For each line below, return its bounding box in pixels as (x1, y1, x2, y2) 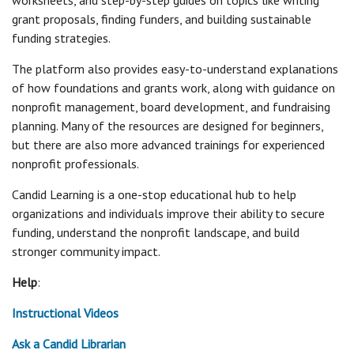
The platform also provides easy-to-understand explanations (12, 61, 338, 77)
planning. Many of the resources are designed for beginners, (12, 118, 323, 134)
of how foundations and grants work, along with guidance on (12, 80, 335, 96)
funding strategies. (12, 30, 111, 46)
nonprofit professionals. (12, 156, 139, 171)
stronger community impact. (12, 243, 160, 259)
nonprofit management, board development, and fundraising (12, 99, 330, 115)
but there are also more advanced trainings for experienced (12, 137, 325, 153)
